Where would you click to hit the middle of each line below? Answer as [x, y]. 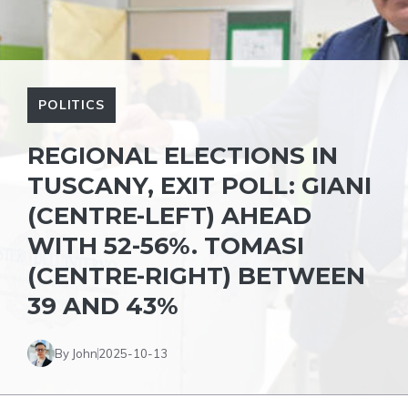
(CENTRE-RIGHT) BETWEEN [196, 276]
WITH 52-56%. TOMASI [166, 246]
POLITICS [71, 105]
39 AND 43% [103, 306]
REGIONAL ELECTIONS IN [183, 156]
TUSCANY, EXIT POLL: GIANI [199, 186]
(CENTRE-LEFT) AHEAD [169, 216]
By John [76, 353]
